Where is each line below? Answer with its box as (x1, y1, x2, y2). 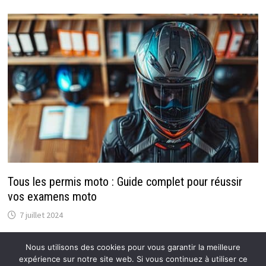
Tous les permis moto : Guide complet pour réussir (7, 175, 242, 189)
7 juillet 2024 (19, 210, 63, 221)
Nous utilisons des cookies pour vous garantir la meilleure (26, 242, 240, 252)
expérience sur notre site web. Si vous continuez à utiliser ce (18, 254, 248, 264)
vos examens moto (7, 189, 97, 204)
